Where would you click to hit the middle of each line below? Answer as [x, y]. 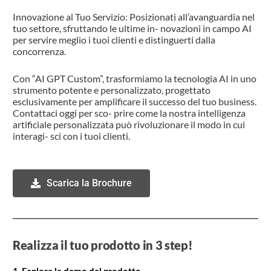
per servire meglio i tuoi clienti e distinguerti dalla [114, 40]
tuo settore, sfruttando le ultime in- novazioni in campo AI [132, 28]
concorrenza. [40, 51]
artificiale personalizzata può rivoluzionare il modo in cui [129, 124]
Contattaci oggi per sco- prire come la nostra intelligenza [129, 113]
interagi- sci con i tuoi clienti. [72, 135]
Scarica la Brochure [90, 183]
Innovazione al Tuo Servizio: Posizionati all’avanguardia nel [134, 17]
